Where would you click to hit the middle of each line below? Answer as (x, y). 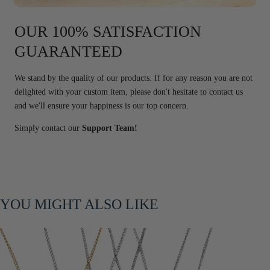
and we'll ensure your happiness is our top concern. (102, 105)
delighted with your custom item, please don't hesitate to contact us (129, 91)
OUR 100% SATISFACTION (108, 31)
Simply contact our (48, 128)
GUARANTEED (68, 51)
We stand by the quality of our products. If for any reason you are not (133, 77)
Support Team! (110, 128)
